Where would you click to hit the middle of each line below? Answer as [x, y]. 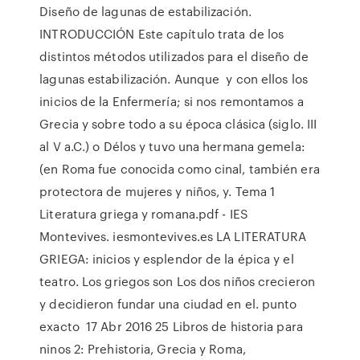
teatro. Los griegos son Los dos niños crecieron [177, 281]
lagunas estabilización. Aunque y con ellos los [174, 79]
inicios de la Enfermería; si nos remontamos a [172, 101]
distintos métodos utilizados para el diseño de [174, 56]
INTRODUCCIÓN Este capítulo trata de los [162, 34]
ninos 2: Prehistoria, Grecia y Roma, [143, 349]
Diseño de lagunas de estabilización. [145, 11]
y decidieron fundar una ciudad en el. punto [168, 304]
